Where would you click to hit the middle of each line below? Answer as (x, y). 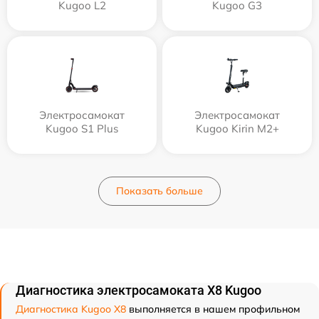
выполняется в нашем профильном (213, 309)
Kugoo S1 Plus (82, 128)
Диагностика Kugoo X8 (71, 309)
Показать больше (159, 190)
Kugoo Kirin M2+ (237, 128)
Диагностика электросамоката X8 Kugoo (138, 290)
